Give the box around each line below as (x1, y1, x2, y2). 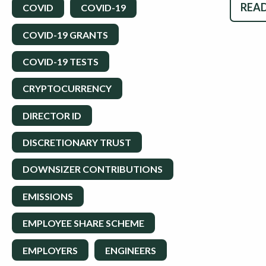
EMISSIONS (23, 190, 73, 202)
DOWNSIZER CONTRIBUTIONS (23, 163, 163, 175)
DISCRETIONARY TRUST (23, 137, 131, 148)
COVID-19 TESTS (23, 55, 99, 67)
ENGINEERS (105, 244, 156, 256)
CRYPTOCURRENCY (23, 83, 112, 94)
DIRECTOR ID (23, 109, 81, 121)
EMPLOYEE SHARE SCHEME (23, 217, 144, 229)
